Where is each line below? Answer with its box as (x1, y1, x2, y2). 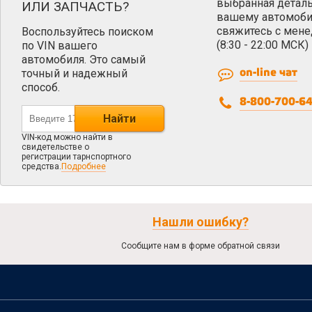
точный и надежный (22, 66, 127, 80)
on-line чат (240, 67, 298, 78)
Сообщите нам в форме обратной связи (120, 240, 280, 251)
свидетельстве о (22, 141, 89, 152)
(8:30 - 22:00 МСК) (217, 38, 309, 52)
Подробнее (61, 161, 106, 171)
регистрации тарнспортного (22, 151, 131, 162)
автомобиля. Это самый (22, 52, 146, 66)
